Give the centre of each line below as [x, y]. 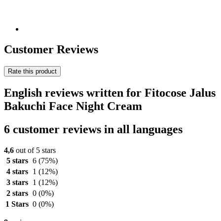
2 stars [17, 193]
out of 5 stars [35, 150]
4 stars [17, 172]
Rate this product [32, 72]
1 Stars [17, 204]
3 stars [17, 183]
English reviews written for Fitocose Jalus [110, 93]
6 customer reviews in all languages [93, 129]
